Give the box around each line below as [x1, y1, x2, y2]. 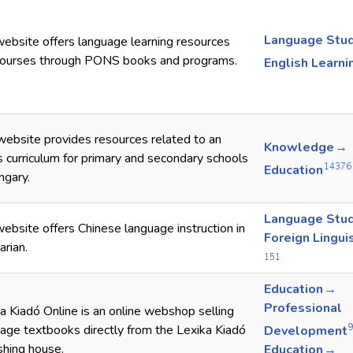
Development [264, 321, 348, 340]
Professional [264, 299, 342, 318]
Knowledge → [264, 139, 348, 157]
